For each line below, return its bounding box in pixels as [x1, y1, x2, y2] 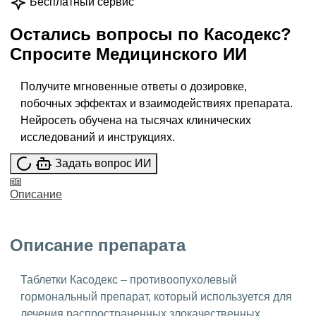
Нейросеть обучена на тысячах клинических [20, 114, 251, 127]
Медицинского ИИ [96, 44, 247, 64]
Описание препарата [10, 236, 186, 255]
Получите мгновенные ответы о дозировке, [20, 80, 247, 93]
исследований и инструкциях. [20, 131, 175, 144]
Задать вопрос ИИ [55, 157, 152, 169]
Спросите [10, 44, 96, 64]
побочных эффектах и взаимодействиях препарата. [20, 97, 293, 110]
